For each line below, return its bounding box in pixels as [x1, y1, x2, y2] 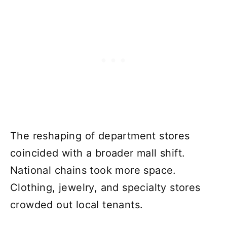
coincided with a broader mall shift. [10, 147, 185, 160]
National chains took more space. [10, 164, 176, 177]
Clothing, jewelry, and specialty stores [10, 181, 201, 194]
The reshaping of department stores [10, 130, 190, 142]
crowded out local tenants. [10, 199, 143, 211]
